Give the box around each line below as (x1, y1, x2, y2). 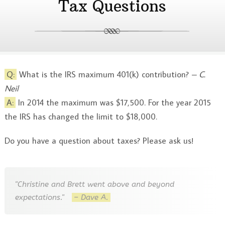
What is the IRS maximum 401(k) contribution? (16, 68, 191, 80)
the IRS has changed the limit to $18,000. (4, 110, 157, 122)
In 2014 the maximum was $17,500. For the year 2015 (15, 96, 211, 108)
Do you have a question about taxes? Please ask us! (4, 135, 193, 147)
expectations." (15, 192, 72, 202)
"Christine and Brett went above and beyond (15, 179, 175, 189)
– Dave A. (74, 192, 109, 202)
